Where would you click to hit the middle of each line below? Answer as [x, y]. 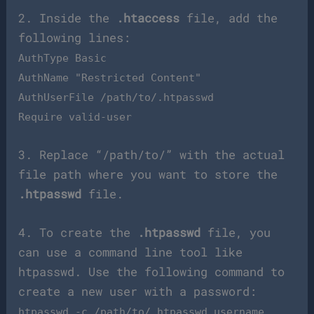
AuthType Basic [63, 59]
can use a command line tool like [131, 252]
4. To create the [78, 233]
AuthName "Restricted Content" [110, 78]
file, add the [229, 18]
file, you [236, 233]
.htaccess [148, 18]
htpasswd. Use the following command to [152, 272]
